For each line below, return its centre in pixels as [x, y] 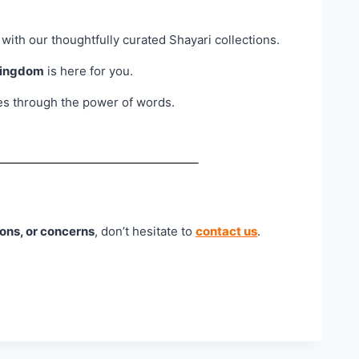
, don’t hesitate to [145, 231]
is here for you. [89, 71]
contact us [226, 231]
